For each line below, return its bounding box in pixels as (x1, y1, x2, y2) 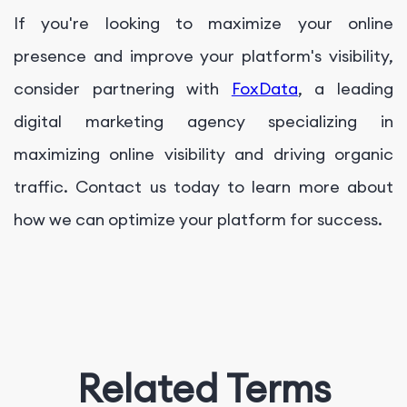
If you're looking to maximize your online (14, 13, 393, 35)
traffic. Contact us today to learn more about (14, 176, 393, 198)
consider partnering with (14, 78, 232, 100)
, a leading (297, 78, 394, 100)
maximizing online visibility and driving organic (14, 144, 393, 165)
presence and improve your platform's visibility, (14, 45, 393, 67)
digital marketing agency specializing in (14, 111, 393, 133)
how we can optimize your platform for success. (14, 209, 382, 231)
